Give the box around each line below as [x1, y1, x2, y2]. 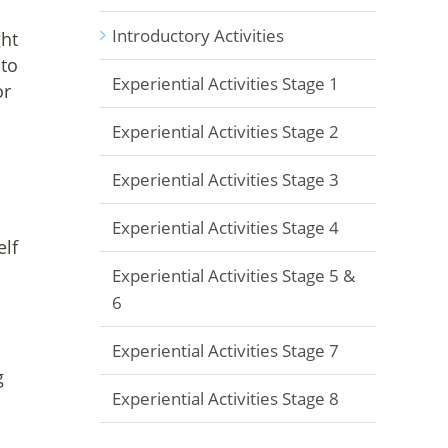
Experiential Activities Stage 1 [112, 72, 339, 95]
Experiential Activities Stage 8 [112, 387, 339, 410]
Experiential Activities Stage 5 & [112, 264, 355, 287]
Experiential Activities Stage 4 [112, 216, 339, 239]
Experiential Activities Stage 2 [112, 120, 339, 143]
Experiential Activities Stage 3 [112, 168, 339, 191]
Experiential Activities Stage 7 [112, 339, 339, 362]
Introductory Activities [112, 24, 284, 47]
